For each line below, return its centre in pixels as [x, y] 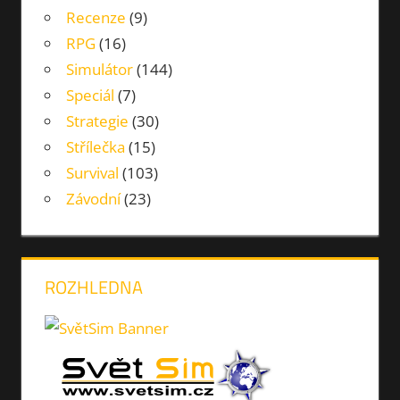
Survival [92, 173]
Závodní [93, 199]
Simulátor [99, 70]
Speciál [90, 96]
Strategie [97, 121]
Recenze [96, 18]
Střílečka [95, 147]
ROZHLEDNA [93, 287]
